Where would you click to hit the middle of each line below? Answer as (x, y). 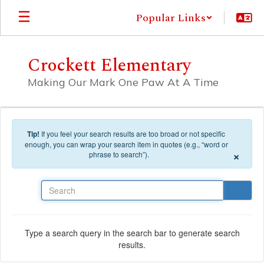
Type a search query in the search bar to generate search (132, 232)
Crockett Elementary (109, 65)
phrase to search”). (119, 154)
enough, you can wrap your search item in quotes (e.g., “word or (126, 144)
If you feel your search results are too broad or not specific (133, 133)
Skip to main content (41, 9)
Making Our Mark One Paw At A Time (123, 82)
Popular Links (171, 18)
